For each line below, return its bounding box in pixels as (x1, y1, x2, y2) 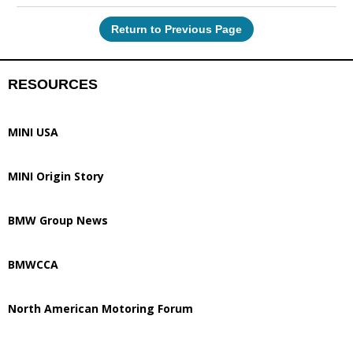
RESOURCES (8, 76, 98, 92)
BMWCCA (8, 257, 58, 272)
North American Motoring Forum (8, 301, 193, 316)
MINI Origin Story (8, 169, 104, 184)
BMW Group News (8, 213, 108, 228)
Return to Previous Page (111, 23, 242, 35)
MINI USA (8, 124, 58, 139)
